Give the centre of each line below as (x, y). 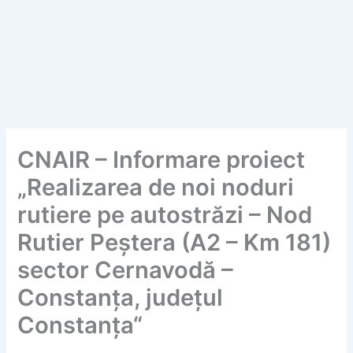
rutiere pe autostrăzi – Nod (165, 214)
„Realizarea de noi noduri (156, 187)
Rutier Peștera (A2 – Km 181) (175, 242)
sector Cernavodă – (126, 269)
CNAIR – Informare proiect (162, 159)
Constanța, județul (121, 297)
